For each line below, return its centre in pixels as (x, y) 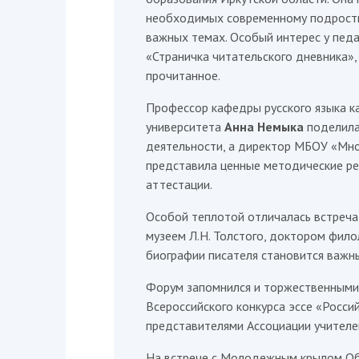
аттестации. (179, 184)
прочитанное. (183, 75)
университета (185, 127)
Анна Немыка (264, 127)
